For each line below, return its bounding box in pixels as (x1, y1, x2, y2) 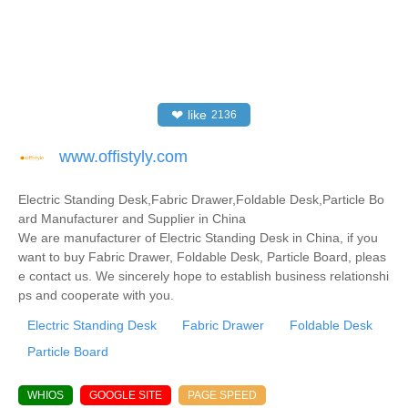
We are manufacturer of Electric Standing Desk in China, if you (18, 229, 378, 245)
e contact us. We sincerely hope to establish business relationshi (18, 268, 389, 283)
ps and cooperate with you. (18, 287, 174, 302)
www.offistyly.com (59, 147, 188, 166)
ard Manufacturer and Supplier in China (18, 210, 246, 226)
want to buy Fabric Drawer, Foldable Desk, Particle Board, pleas (18, 249, 386, 264)
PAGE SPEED (188, 388, 257, 402)
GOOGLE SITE (89, 388, 162, 402)
